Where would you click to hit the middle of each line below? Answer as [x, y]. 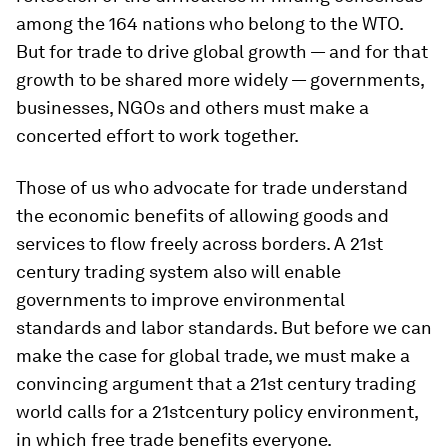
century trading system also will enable [178, 271]
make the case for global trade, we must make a [213, 355]
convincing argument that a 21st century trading [216, 383]
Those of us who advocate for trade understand [212, 187]
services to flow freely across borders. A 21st [199, 243]
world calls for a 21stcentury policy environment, [217, 411]
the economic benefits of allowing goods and [202, 215]
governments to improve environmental [180, 299]
